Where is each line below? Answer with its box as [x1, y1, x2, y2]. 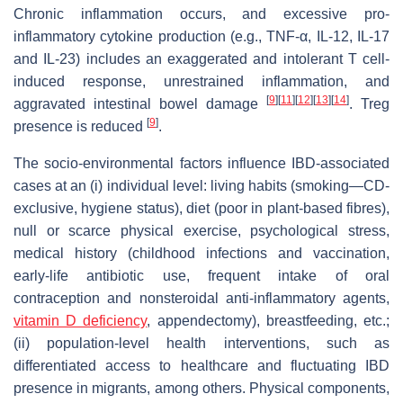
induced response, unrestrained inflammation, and [13, 73, 390, 89]
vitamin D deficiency [13, 312, 148, 328]
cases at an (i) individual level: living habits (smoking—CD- [13, 177, 390, 193]
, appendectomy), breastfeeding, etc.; [147, 312, 390, 328]
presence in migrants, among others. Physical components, [13, 380, 390, 396]
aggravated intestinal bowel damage [13, 95, 266, 112]
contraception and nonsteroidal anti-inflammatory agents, [13, 290, 390, 306]
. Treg [349, 95, 390, 112]
